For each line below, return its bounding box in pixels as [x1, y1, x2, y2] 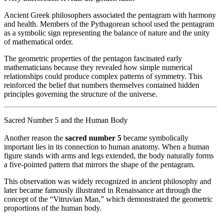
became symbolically [121, 133, 188, 142]
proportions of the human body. [4, 203, 102, 212]
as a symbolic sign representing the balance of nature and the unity [4, 28, 210, 37]
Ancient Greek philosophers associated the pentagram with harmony [4, 10, 216, 19]
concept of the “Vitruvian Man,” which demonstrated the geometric [4, 194, 213, 203]
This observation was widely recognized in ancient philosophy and [4, 177, 211, 185]
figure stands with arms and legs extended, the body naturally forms [4, 151, 214, 160]
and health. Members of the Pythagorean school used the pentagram [4, 19, 214, 28]
